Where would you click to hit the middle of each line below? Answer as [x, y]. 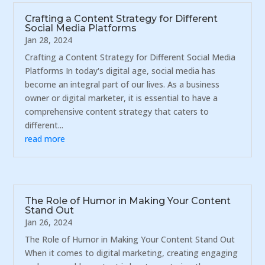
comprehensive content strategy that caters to [117, 111]
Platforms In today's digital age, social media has [120, 70]
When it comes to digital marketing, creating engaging [132, 253]
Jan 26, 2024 [49, 222]
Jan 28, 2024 [49, 40]
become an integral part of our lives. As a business [122, 84]
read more [45, 138]
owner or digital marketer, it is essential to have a [122, 98]
